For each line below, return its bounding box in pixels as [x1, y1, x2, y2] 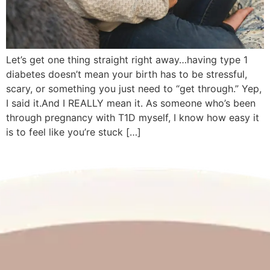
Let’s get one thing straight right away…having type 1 [6, 54, 248, 66]
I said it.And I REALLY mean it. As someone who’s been [6, 97, 256, 110]
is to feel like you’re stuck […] [6, 126, 141, 139]
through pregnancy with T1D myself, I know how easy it [6, 111, 259, 124]
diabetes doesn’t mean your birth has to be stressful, [6, 68, 247, 81]
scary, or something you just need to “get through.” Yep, [6, 83, 262, 95]
